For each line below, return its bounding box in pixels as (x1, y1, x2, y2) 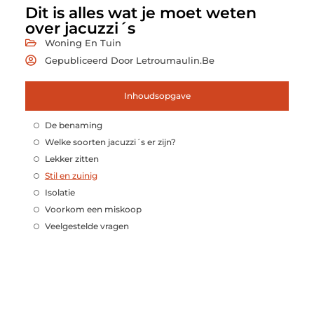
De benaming (44, 119, 102, 130)
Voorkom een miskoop (44, 203, 142, 214)
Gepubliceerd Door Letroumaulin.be (44, 54, 214, 66)
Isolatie (44, 186, 75, 198)
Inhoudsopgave (123, 90, 191, 101)
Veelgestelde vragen (44, 220, 129, 231)
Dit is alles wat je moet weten (25, 3, 257, 22)
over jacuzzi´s (25, 18, 135, 38)
